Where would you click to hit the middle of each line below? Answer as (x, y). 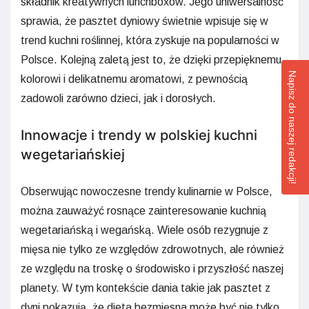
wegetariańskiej (73, 154)
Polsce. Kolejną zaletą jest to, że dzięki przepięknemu (151, 59)
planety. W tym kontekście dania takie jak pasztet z (146, 288)
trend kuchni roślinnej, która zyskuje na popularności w (150, 40)
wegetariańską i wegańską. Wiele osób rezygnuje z (144, 230)
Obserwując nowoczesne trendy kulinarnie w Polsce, (147, 191)
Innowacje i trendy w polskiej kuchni (139, 135)
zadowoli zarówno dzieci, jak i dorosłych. (118, 98)
